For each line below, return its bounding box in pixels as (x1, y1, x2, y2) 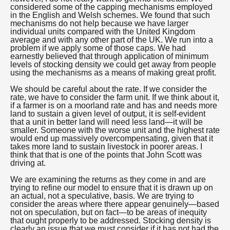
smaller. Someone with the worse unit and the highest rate (10, 126, 220, 135)
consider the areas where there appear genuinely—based (10, 200, 219, 208)
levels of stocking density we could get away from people (10, 60, 216, 69)
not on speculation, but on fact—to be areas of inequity (10, 208, 207, 217)
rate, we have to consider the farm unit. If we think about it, (10, 93, 219, 102)
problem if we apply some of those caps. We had (10, 44, 186, 52)
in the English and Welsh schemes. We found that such (10, 11, 210, 20)
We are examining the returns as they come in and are (10, 175, 206, 184)
